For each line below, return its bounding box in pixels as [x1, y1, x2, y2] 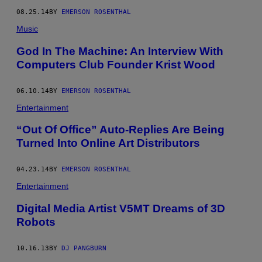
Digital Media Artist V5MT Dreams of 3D [16, 202, 225, 215]
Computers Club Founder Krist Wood [16, 58, 215, 71]
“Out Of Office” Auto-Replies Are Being [16, 123, 225, 136]
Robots [16, 215, 56, 228]
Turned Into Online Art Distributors [16, 137, 200, 150]
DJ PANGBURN [61, 244, 106, 252]
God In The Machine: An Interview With [16, 44, 223, 57]
